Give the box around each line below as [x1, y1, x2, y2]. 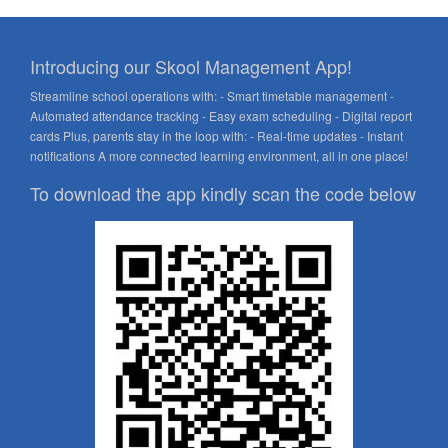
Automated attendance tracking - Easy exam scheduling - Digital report [30, 107, 412, 124]
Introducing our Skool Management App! [30, 53, 352, 79]
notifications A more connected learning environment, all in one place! [30, 147, 408, 164]
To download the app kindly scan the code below [30, 180, 416, 206]
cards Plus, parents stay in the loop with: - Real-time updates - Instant [30, 127, 403, 144]
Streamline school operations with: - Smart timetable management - [30, 87, 394, 104]
